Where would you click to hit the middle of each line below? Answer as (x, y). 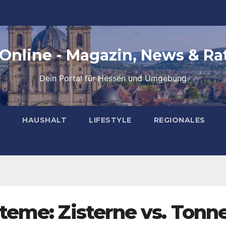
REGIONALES (179, 120)
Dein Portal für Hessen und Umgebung (113, 78)
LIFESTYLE (110, 120)
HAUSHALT (44, 120)
